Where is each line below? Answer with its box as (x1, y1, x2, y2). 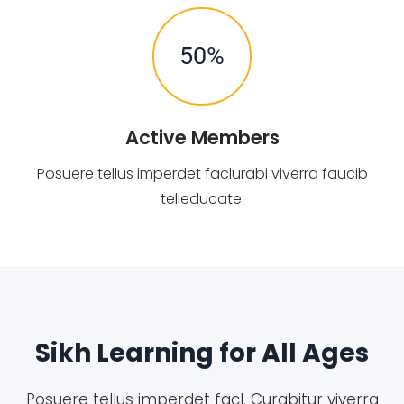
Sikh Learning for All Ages (35, 335, 369, 372)
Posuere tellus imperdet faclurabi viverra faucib (36, 163, 368, 185)
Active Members (124, 124, 280, 151)
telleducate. (160, 188, 244, 210)
